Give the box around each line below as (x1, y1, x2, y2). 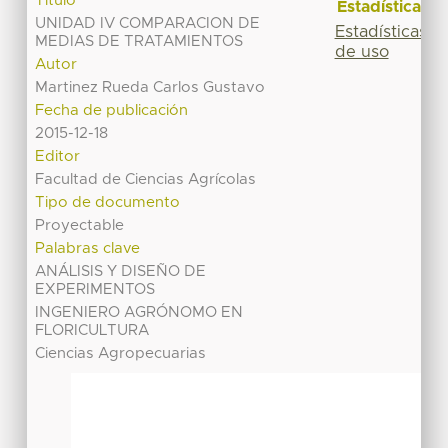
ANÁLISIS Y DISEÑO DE (35, 264, 207, 280)
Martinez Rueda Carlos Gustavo (35, 80, 266, 96)
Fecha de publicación (35, 103, 189, 119)
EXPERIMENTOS (35, 282, 156, 298)
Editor (35, 149, 81, 165)
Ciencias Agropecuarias (35, 346, 207, 362)
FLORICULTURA (35, 323, 150, 339)
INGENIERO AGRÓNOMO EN (35, 305, 244, 321)
